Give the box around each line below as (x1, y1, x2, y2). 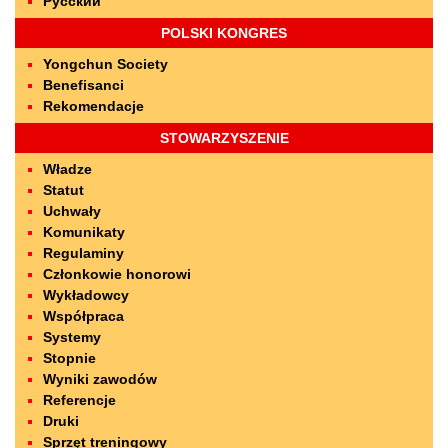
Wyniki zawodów (43, 371, 157, 387)
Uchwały (43, 203, 101, 219)
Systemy (43, 329, 101, 345)
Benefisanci (43, 77, 124, 93)
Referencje (43, 392, 116, 408)
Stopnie (43, 350, 96, 366)
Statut (43, 182, 84, 198)
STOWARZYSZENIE (159, 130, 289, 146)
